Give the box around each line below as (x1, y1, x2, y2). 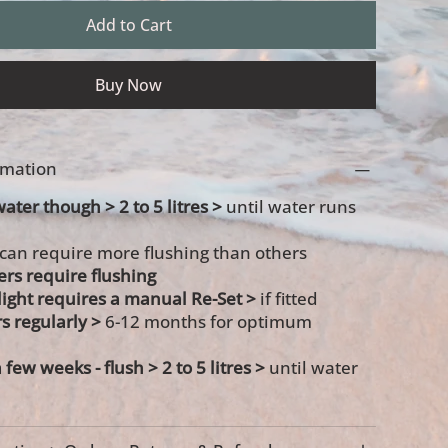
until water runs (221, 195, 356, 219)
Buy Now (95, 74, 163, 97)
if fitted (259, 287, 318, 311)
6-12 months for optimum (100, 310, 312, 334)
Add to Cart (85, 14, 172, 37)
